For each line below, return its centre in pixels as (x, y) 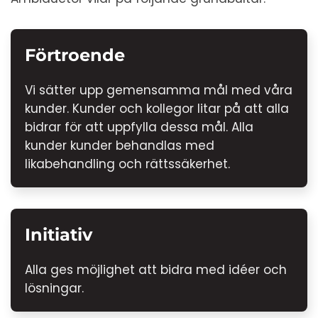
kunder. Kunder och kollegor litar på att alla (157, 108)
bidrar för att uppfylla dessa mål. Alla (139, 127)
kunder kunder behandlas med (120, 145)
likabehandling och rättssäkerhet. (127, 164)
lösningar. (54, 288)
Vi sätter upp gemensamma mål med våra (159, 90)
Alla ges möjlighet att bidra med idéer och (156, 269)
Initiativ (59, 234)
